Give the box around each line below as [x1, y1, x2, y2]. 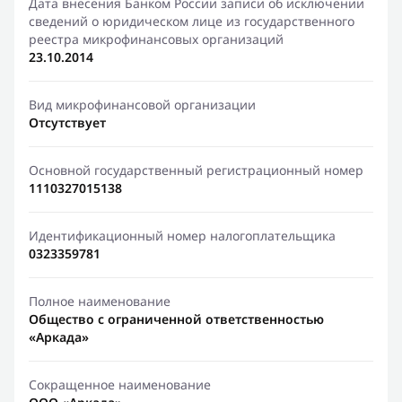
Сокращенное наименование [29, 376, 211, 393]
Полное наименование [29, 293, 170, 310]
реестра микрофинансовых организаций [29, 31, 284, 48]
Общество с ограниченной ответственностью [29, 310, 324, 328]
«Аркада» [29, 328, 89, 345]
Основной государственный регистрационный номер [29, 162, 363, 179]
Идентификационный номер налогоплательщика [29, 227, 336, 244]
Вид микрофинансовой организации [29, 96, 256, 113]
